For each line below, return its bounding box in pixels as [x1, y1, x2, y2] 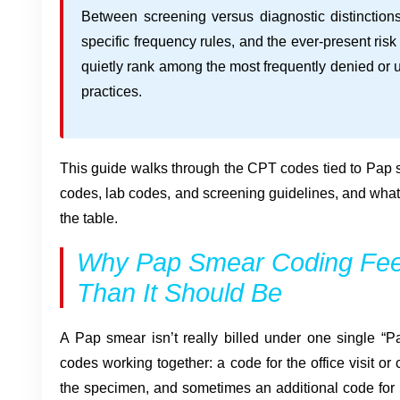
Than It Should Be [77, 278, 282, 307]
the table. [60, 210, 118, 226]
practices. [81, 83, 142, 99]
